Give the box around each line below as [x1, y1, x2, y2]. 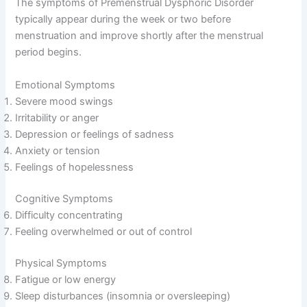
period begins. [15, 46, 82, 59]
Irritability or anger [15, 111, 99, 124]
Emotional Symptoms [15, 78, 116, 91]
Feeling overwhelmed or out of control [15, 225, 193, 238]
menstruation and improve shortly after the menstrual [15, 29, 264, 42]
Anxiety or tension [15, 144, 101, 157]
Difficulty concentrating [15, 208, 123, 221]
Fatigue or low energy [15, 273, 116, 286]
